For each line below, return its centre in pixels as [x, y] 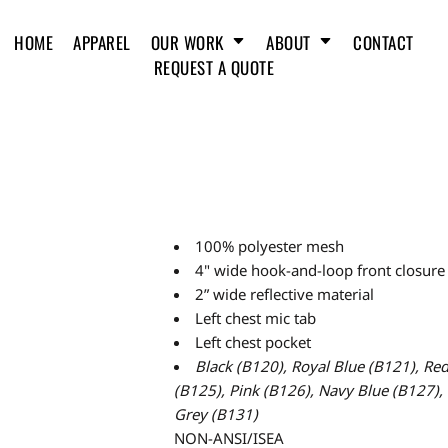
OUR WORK [189, 42]
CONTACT [383, 42]
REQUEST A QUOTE [214, 67]
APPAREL [102, 42]
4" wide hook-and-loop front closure [320, 269]
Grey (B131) [216, 413]
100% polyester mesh [269, 245]
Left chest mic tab [255, 317]
